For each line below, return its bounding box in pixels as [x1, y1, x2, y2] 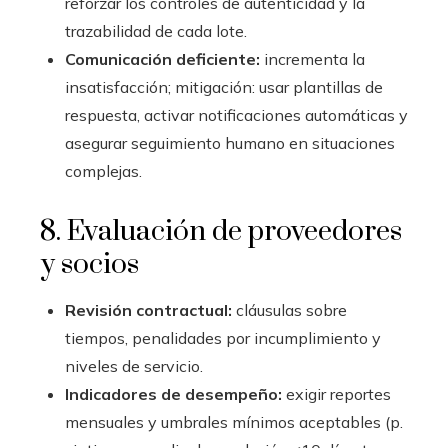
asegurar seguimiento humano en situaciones [65, 133, 395, 153]
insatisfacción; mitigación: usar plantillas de [65, 77, 383, 97]
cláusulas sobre [232, 300, 347, 320]
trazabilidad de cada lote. [65, 21, 247, 41]
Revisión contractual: [65, 300, 232, 320]
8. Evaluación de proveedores [40, 214, 402, 249]
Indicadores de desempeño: [65, 384, 282, 404]
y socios [40, 247, 139, 282]
